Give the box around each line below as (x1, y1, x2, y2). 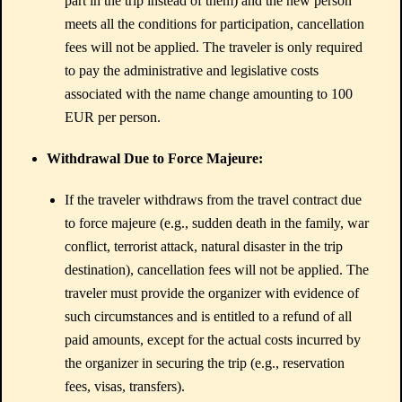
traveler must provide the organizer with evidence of (65, 285, 359, 301)
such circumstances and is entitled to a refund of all (65, 309, 352, 324)
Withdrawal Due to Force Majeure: (47, 151, 263, 166)
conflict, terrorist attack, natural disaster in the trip (65, 239, 343, 254)
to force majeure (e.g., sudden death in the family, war (65, 215, 369, 231)
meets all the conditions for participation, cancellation (65, 16, 364, 31)
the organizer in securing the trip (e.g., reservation (65, 355, 345, 371)
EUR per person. (65, 109, 161, 125)
